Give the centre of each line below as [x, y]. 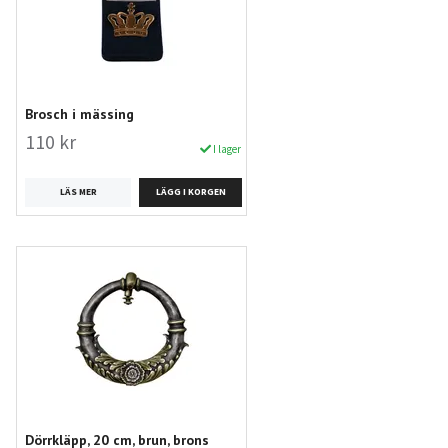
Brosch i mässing [79, 113]
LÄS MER [78, 192]
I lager [226, 149]
